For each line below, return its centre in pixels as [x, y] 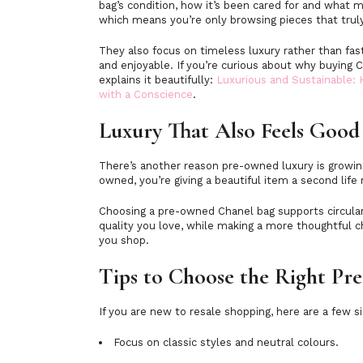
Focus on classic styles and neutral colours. [226, 342]
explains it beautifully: [158, 80]
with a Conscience [146, 94]
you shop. [124, 240]
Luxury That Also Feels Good [229, 130]
